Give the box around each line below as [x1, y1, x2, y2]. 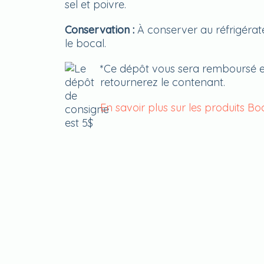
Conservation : [64, 23, 137, 37]
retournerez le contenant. [100, 75, 225, 89]
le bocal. [64, 37, 106, 50]
